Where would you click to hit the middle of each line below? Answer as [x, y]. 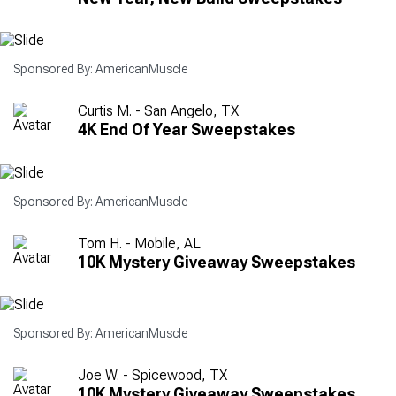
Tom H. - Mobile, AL [139, 243]
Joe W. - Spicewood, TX [152, 376]
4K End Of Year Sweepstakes [187, 130]
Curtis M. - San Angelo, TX [158, 111]
